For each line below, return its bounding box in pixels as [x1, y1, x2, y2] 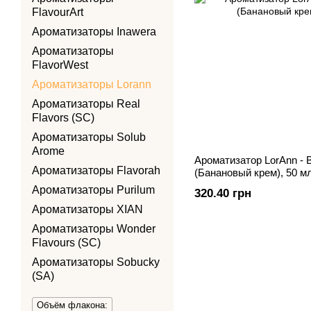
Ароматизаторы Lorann [32, 78, 151, 90]
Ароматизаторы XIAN [32, 203, 143, 215]
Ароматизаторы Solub [32, 131, 146, 143]
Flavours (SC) [32, 237, 101, 249]
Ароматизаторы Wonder [32, 223, 155, 235]
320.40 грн [194, 186, 251, 200]
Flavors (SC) [32, 112, 94, 124]
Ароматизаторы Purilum [32, 184, 155, 196]
